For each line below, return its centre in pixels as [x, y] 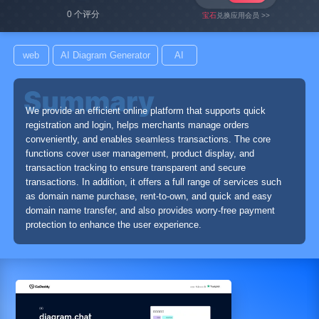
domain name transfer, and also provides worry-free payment [150, 210]
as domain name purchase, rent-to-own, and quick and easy [148, 196]
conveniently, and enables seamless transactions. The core [148, 139]
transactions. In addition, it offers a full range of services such [153, 182]
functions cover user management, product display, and [140, 153]
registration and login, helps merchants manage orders [137, 125]
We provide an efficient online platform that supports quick [145, 111]
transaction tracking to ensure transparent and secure [135, 168]
